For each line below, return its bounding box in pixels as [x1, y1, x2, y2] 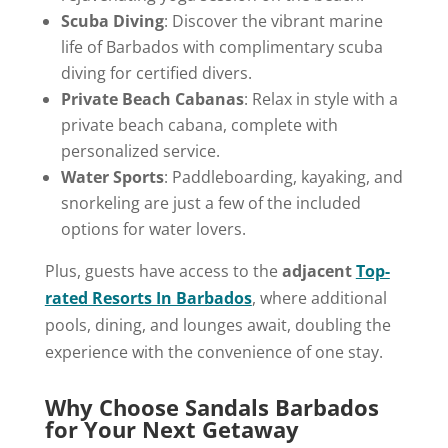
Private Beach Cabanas [60, 87, 244, 110]
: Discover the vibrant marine [163, 9, 383, 32]
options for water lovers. [60, 217, 246, 240]
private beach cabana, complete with [60, 113, 338, 136]
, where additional [251, 286, 387, 309]
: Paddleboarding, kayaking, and [163, 165, 403, 188]
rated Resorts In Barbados [44, 286, 252, 309]
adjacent [281, 259, 356, 282]
